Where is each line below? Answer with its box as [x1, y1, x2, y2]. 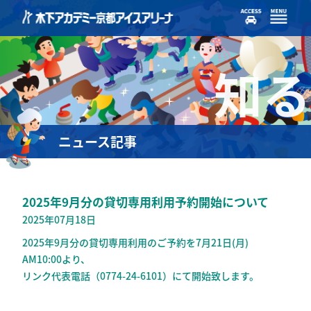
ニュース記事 [58, 132, 137, 151]
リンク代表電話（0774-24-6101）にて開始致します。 [22, 269, 260, 283]
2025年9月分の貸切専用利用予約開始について [22, 193, 269, 210]
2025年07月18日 [22, 212, 96, 226]
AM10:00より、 [22, 252, 91, 266]
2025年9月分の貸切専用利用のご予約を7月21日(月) [22, 235, 249, 249]
